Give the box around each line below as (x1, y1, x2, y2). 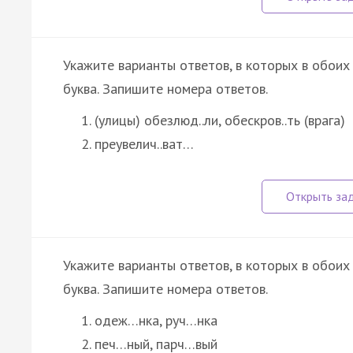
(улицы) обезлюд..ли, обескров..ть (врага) (95, 110, 345, 129)
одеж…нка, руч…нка (95, 310, 217, 329)
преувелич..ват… (95, 134, 194, 153)
